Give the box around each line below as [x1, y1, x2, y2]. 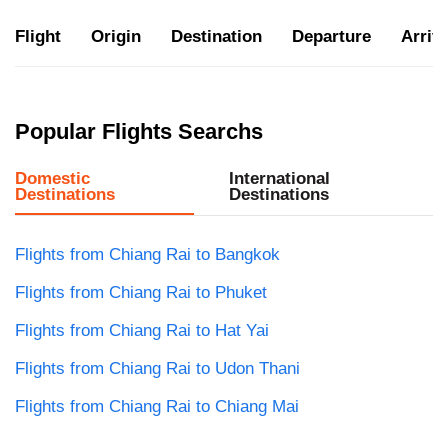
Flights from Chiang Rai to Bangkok [15, 245, 280, 265]
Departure [292, 27, 371, 47]
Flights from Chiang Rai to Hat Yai [15, 321, 269, 341]
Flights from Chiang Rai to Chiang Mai [15, 397, 299, 417]
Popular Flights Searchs [15, 119, 263, 145]
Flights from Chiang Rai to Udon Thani [15, 359, 300, 379]
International [228, 169, 330, 189]
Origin [91, 27, 141, 47]
